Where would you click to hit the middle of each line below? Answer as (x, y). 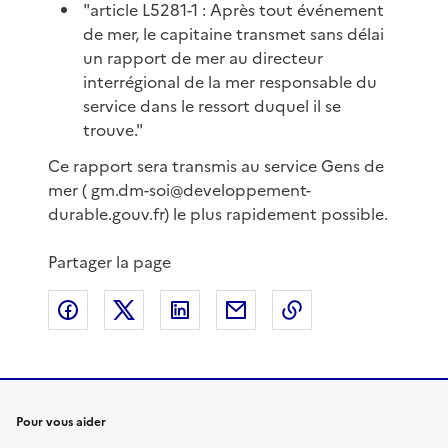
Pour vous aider (61, 421)
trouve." (113, 129)
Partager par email (325, 309)
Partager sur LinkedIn (280, 309)
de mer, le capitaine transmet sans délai (234, 33)
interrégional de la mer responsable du (230, 81)
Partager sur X (197, 309)
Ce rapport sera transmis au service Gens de (216, 165)
